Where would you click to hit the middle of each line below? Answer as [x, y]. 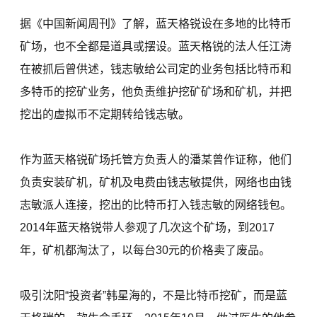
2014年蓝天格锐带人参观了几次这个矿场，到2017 [148, 228]
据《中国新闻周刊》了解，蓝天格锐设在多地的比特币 [156, 24]
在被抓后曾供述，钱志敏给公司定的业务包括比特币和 [156, 69]
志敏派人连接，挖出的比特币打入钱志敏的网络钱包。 [156, 205]
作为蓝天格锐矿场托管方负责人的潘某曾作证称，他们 [156, 160]
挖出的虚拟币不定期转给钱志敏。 [105, 115]
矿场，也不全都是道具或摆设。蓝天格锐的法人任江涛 [156, 47]
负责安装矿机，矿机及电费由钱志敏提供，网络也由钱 [156, 183]
